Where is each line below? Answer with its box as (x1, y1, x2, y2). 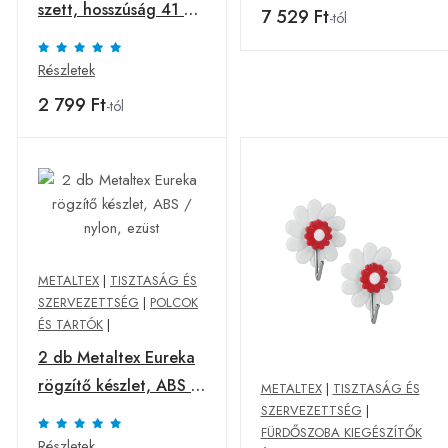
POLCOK (150, 293, 198, 312)
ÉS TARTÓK (38, 315, 103, 334)
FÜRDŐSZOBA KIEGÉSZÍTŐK (260, 423, 422, 442)
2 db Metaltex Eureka (38, 346, 195, 369)
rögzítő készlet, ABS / (38, 374, 200, 397)
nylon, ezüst (38, 402, 126, 425)
